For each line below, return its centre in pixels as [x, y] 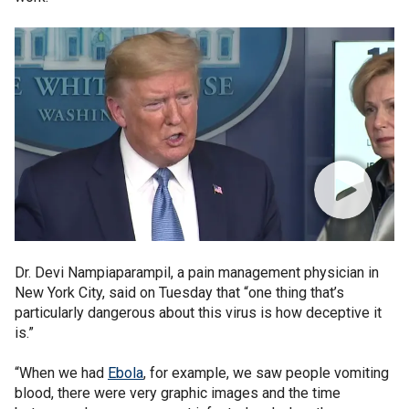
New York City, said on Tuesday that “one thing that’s [179, 293]
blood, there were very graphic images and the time [178, 393]
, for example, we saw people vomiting [266, 373]
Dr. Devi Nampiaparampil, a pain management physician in [197, 273]
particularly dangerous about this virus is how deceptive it [198, 313]
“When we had [61, 373]
